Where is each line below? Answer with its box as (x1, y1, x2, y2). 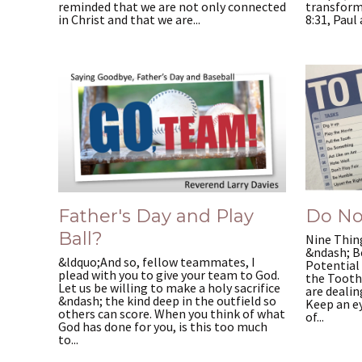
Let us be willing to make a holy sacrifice (58, 279, 280, 296)
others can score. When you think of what (58, 305, 285, 322)
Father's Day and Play (58, 205, 254, 228)
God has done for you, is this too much (58, 318, 267, 335)
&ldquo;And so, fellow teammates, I (58, 253, 255, 270)
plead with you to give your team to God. (58, 266, 280, 283)
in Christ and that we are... (58, 11, 200, 27)
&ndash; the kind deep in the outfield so (58, 292, 276, 309)
